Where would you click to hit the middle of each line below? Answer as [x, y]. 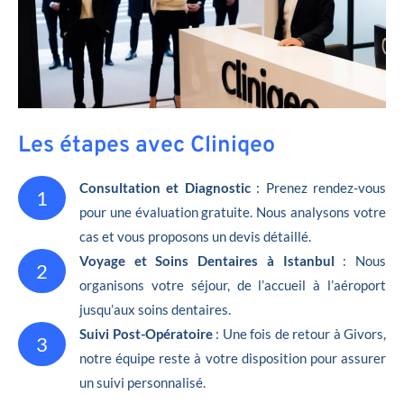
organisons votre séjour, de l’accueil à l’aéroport [233, 285]
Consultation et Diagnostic [165, 187]
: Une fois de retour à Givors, [301, 333]
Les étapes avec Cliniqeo [147, 146]
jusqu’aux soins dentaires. [155, 309]
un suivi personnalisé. [142, 382]
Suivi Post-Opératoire [147, 333]
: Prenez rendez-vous [318, 187]
